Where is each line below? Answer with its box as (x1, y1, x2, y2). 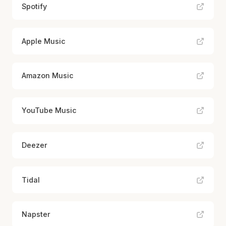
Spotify (22, 2, 47, 11)
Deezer (22, 140, 48, 149)
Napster (22, 210, 51, 219)
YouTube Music (22, 106, 77, 115)
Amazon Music (22, 71, 74, 80)
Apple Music (22, 36, 66, 45)
